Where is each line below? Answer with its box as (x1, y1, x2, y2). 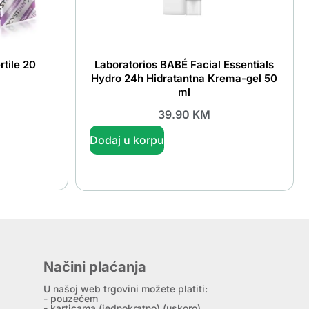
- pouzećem (43, 292, 99, 304)
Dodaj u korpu (89, 132, 164, 147)
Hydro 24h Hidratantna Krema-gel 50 (91, 71, 278, 85)
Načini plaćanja (43, 258, 147, 275)
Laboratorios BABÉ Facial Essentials (94, 57, 275, 71)
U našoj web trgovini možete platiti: (43, 282, 208, 295)
